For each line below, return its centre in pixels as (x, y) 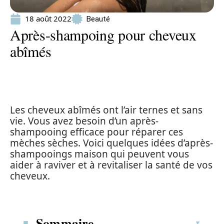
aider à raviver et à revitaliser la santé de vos (111, 165)
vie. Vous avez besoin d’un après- (84, 121)
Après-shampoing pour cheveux (103, 34)
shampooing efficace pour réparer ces (96, 132)
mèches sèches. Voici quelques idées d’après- (111, 143)
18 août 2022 (48, 18)
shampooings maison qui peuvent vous (99, 154)
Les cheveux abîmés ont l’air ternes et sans (106, 110)
